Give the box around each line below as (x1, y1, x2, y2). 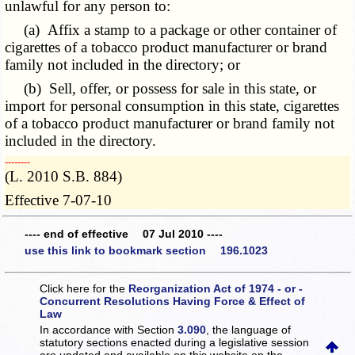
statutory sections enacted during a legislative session (40, 335, 310, 349)
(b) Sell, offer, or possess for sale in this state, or (5, 80, 317, 97)
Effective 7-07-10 (5, 192, 113, 209)
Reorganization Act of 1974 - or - (128, 281, 303, 295)
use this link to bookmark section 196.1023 (25, 244, 268, 258)
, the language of (206, 323, 292, 336)
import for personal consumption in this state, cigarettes (5, 97, 340, 115)
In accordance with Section (40, 323, 178, 336)
